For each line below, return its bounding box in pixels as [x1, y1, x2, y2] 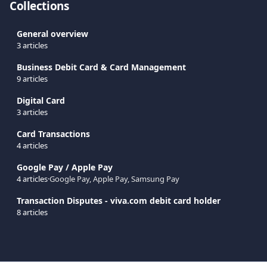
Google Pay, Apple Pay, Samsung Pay [49, 173, 179, 184]
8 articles [17, 207, 48, 218]
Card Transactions [17, 128, 90, 139]
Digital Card [17, 95, 65, 106]
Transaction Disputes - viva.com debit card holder [17, 195, 221, 206]
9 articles [17, 73, 48, 84]
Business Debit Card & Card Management [17, 61, 186, 73]
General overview [17, 28, 88, 39]
